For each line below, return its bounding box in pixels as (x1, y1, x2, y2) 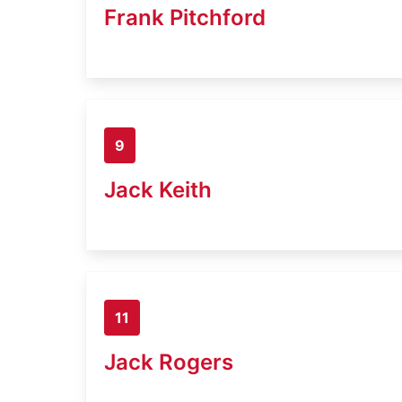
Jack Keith (104, 176, 212, 203)
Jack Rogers (104, 348, 233, 375)
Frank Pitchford (104, 4, 266, 31)
